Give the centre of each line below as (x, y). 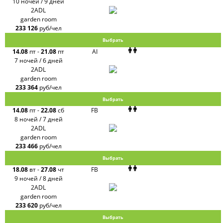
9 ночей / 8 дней (38, 178)
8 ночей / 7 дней (38, 119)
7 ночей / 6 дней (38, 60)
